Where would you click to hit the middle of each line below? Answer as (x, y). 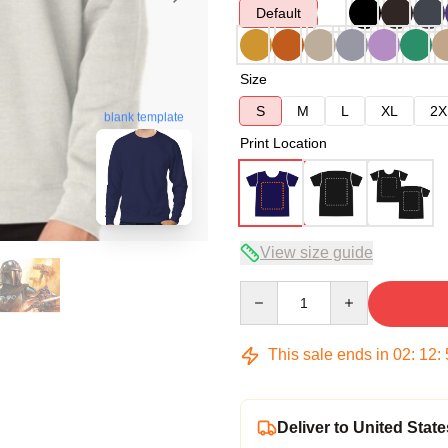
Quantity (265, 290)
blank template (144, 117)
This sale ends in (328, 354)
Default (278, 13)
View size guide (316, 252)
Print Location (283, 143)
